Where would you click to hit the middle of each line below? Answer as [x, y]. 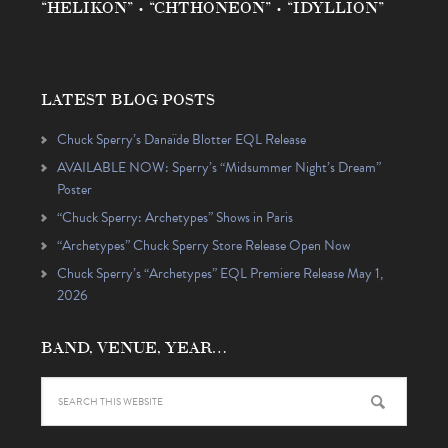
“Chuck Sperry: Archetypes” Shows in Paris [174, 217]
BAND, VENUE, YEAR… [134, 346]
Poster [74, 189]
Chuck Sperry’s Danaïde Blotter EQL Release [181, 139]
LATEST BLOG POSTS [127, 98]
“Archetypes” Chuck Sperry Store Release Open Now [203, 245]
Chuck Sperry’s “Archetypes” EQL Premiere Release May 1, [219, 273]
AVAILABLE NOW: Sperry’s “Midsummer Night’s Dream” [218, 167]
